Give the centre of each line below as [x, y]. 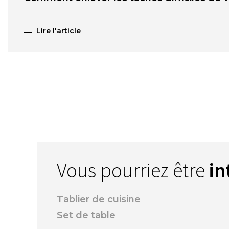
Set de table [86, 215]
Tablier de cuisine [99, 200]
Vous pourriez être [133, 170]
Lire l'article [59, 31]
